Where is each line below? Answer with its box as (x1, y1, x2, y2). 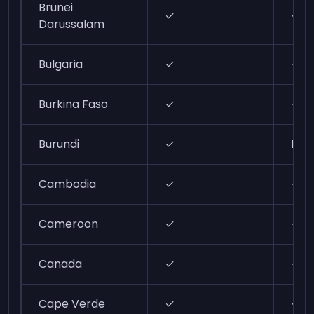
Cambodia (39, 176, 97, 192)
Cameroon (39, 216, 99, 232)
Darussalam (39, 16, 105, 32)
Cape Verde (39, 296, 106, 312)
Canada (39, 256, 83, 272)
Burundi (39, 136, 80, 152)
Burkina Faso (39, 96, 109, 112)
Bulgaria (39, 56, 83, 72)
